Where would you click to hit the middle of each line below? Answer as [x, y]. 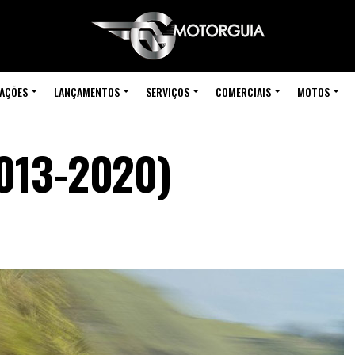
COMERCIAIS [243, 92]
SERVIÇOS [167, 92]
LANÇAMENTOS [86, 92]
